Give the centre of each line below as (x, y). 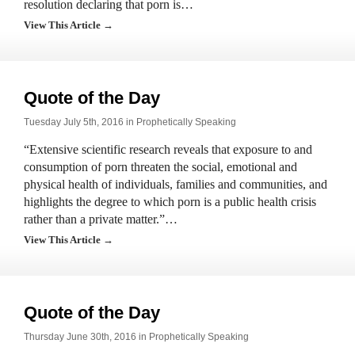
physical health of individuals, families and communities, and (176, 184)
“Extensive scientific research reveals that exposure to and (168, 149)
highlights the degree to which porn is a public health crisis (170, 202)
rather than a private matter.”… (101, 219)
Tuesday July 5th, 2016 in (80, 122)
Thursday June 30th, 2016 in (86, 337)
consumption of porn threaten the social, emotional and (160, 167)
